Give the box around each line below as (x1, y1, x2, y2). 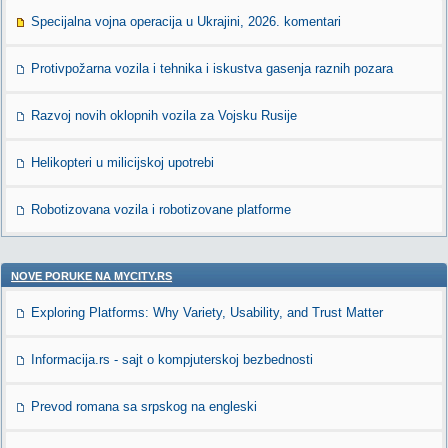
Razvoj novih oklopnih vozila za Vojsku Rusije (31, 108, 297, 123)
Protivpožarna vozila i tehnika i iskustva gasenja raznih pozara (31, 61, 393, 76)
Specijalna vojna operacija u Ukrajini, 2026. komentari (31, 14, 341, 29)
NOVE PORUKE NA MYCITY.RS (11, 270, 172, 282)
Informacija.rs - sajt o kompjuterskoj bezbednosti (31, 352, 313, 367)
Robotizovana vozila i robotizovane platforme (31, 202, 291, 217)
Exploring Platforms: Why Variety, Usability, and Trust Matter (31, 305, 383, 320)
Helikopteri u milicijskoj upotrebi (31, 155, 214, 170)
